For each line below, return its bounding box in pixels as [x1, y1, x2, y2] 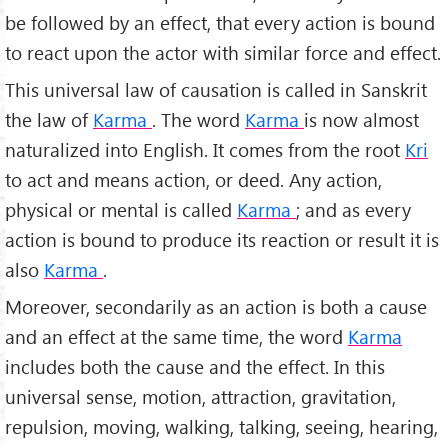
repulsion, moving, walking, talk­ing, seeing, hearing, [5, 413, 438, 439]
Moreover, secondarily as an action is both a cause [5, 293, 427, 319]
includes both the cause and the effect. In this [5, 353, 385, 379]
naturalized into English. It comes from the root [5, 137, 405, 162]
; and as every [296, 197, 411, 222]
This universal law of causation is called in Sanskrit [5, 77, 427, 102]
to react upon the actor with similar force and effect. [5, 40, 441, 66]
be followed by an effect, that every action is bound [5, 10, 435, 36]
